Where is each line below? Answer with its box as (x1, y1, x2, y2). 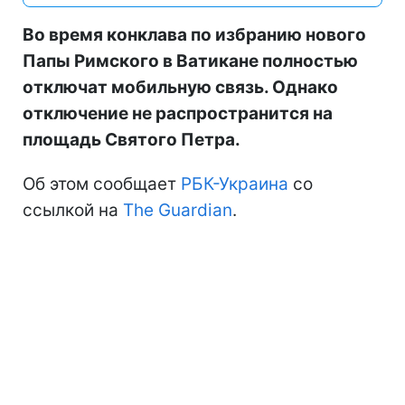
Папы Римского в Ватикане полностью (23, 50, 358, 71)
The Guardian (123, 199, 232, 221)
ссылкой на (23, 199, 123, 221)
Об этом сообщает (23, 173, 181, 194)
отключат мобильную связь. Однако (23, 76, 338, 98)
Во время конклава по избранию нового (23, 24, 366, 45)
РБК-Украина (181, 173, 288, 194)
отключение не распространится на (23, 102, 333, 124)
